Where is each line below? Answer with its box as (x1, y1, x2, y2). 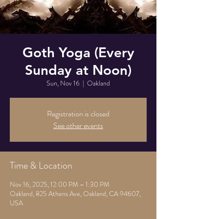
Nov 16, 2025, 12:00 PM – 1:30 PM (10, 179, 109, 189)
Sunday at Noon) (25, 62, 131, 78)
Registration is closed (47, 108, 109, 119)
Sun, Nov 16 (46, 78, 80, 88)
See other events (53, 120, 103, 131)
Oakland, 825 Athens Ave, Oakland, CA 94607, (10, 189, 141, 198)
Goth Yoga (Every (22, 44, 134, 61)
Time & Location (10, 158, 72, 173)
